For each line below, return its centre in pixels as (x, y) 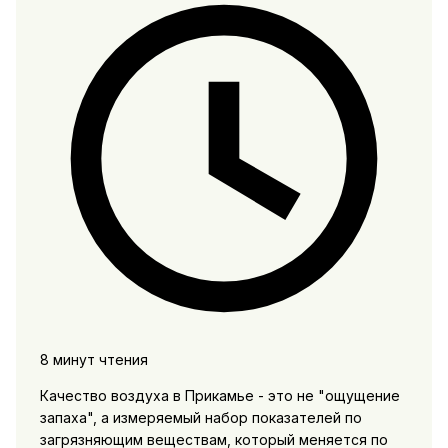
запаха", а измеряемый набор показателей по (200, 417)
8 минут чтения (93, 359)
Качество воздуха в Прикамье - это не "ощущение (219, 395)
